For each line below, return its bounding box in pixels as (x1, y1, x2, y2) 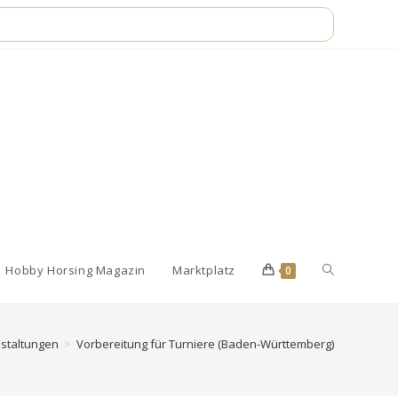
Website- (322, 261, 373, 278)
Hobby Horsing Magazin (5, 262, 146, 278)
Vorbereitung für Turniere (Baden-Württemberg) (76, 335, 334, 352)
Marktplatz (172, 262, 235, 278)
